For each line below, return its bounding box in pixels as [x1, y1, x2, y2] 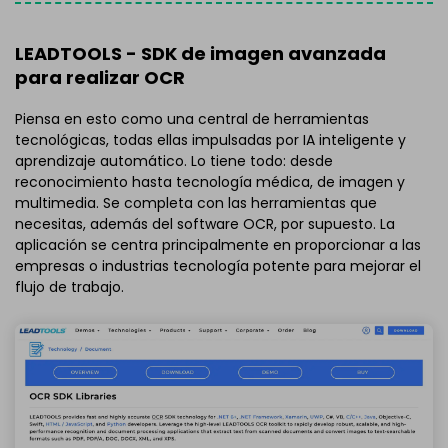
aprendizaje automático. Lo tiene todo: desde [15, 151, 333, 172]
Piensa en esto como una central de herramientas [15, 109, 369, 130]
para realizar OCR [15, 65, 185, 91]
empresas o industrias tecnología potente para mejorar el [15, 256, 421, 277]
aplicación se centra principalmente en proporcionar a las [15, 235, 421, 256]
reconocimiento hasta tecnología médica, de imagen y [15, 172, 405, 193]
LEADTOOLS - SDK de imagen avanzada [15, 41, 386, 67]
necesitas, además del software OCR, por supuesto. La [15, 214, 395, 235]
